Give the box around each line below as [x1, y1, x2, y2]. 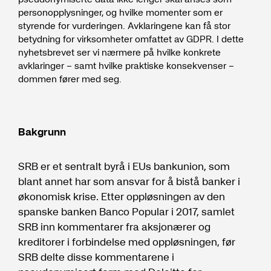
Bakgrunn [18, 123, 66, 140]
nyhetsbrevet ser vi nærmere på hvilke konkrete [18, 45, 221, 59]
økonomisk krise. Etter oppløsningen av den [18, 188, 225, 204]
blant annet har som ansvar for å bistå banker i [18, 173, 240, 189]
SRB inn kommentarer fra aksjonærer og [18, 218, 211, 235]
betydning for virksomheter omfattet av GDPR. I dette [18, 31, 244, 46]
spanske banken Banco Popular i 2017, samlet [18, 203, 235, 220]
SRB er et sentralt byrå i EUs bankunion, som [18, 158, 230, 174]
